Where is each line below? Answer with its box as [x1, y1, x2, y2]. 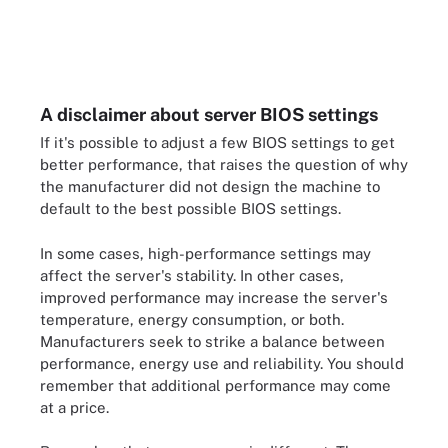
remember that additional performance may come [40, 376, 391, 394]
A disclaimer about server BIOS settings [40, 104, 378, 125]
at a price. [40, 398, 109, 416]
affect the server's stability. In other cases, [40, 266, 344, 284]
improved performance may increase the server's [40, 288, 388, 306]
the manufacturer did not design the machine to [40, 178, 380, 195]
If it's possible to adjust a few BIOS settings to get [40, 134, 395, 151]
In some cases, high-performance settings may [40, 244, 371, 262]
